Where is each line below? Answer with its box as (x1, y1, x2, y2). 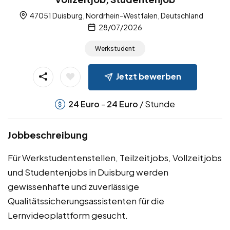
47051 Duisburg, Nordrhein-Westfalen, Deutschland (29, 11, 203, 21)
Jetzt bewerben (116, 71, 181, 82)
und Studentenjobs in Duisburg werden (8, 166, 168, 178)
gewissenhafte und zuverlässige (8, 181, 139, 193)
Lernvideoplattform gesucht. (8, 209, 128, 221)
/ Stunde (138, 98, 175, 110)
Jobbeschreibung (8, 129, 88, 141)
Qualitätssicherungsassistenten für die (8, 195, 164, 207)
